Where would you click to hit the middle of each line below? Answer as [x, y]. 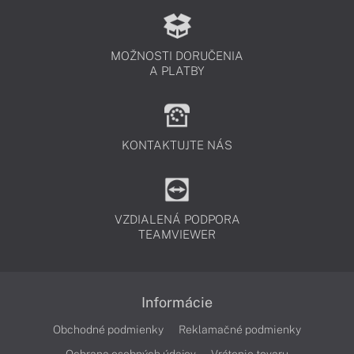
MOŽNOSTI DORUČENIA [177, 56]
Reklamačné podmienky [240, 330]
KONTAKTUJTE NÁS [177, 145]
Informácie [177, 302]
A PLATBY [177, 71]
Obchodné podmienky [108, 330]
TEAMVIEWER [177, 234]
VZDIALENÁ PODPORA [177, 219]
